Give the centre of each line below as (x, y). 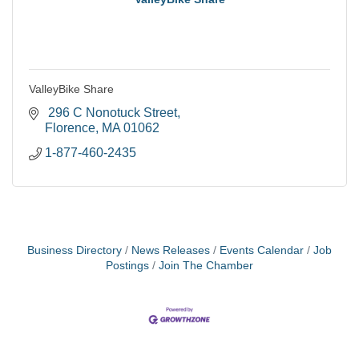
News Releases (171, 251)
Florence (70, 128)
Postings (127, 266)
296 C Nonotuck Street (111, 113)
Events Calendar (262, 251)
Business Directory (75, 251)
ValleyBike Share (71, 89)
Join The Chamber (206, 266)
